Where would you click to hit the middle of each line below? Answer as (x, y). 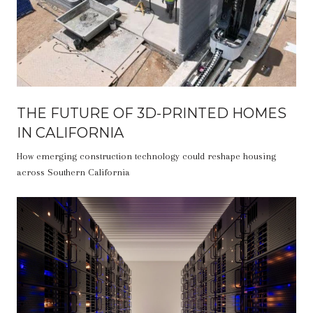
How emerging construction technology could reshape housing (146, 156)
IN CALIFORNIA (70, 132)
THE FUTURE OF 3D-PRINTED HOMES (152, 113)
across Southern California (73, 172)
